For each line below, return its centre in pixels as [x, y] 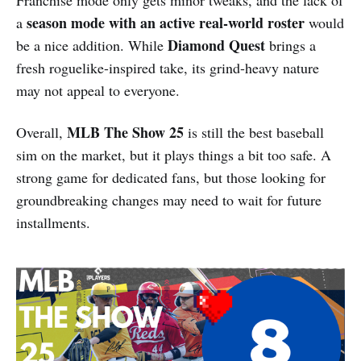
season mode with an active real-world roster [166, 22]
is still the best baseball [254, 132]
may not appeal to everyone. [98, 90]
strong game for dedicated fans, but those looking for [171, 177]
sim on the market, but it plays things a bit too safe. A [174, 154]
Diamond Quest [216, 45]
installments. [53, 222]
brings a [290, 45]
